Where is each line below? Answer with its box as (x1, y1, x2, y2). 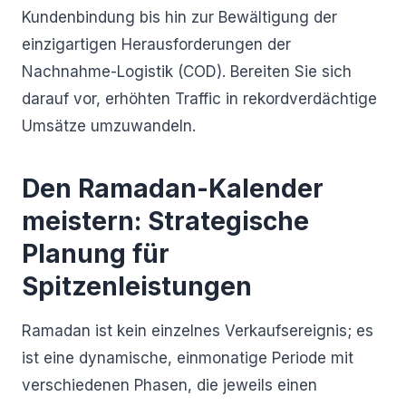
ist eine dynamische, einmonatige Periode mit (22, 349, 353, 367)
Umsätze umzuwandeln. (22, 117, 196, 135)
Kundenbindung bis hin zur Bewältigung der (22, 8, 337, 26)
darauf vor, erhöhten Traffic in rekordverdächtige (22, 90, 377, 108)
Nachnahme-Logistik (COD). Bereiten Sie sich (22, 63, 352, 81)
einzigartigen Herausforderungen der (22, 35, 291, 53)
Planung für (22, 238, 169, 269)
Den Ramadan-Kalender (22, 173, 324, 204)
